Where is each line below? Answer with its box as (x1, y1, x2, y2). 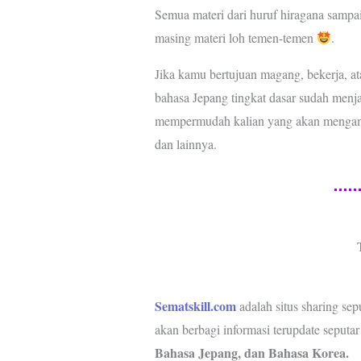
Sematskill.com (155, 297, 236, 316)
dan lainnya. (155, 135, 217, 153)
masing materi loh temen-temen (155, 29, 317, 47)
